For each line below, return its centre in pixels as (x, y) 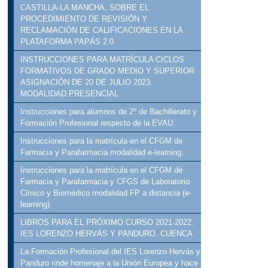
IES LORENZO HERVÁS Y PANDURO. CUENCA (107, 234)
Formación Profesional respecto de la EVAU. (98, 123)
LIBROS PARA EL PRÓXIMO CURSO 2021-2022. (107, 223)
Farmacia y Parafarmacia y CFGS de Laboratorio (105, 182)
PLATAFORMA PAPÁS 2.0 (67, 42)
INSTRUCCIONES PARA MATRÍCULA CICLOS (103, 60)
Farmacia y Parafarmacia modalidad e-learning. (102, 153)
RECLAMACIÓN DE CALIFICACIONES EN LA (102, 31)
